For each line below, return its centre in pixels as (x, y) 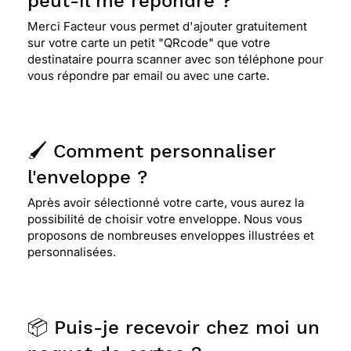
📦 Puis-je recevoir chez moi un (174, 327)
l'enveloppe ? (87, 177)
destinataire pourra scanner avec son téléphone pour (175, 59)
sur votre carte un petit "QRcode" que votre (149, 43)
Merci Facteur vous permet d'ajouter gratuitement (167, 26)
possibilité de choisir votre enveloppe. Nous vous (165, 219)
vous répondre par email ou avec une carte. (148, 76)
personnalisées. (72, 252)
